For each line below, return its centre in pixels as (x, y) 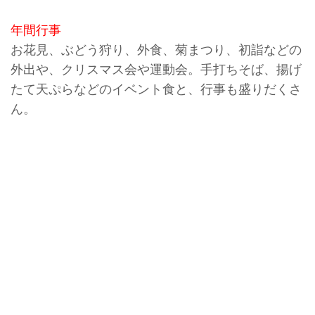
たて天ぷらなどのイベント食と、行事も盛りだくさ (156, 88)
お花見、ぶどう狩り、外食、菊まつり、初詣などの (156, 48)
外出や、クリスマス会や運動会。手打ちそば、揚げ (156, 68)
